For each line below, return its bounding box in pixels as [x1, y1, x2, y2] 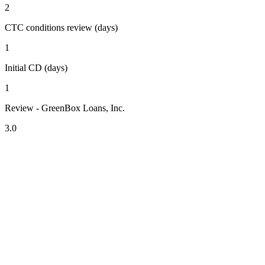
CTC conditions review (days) [5, 22, 118, 33]
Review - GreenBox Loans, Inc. [5, 103, 125, 114]
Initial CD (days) [5, 63, 67, 73]
